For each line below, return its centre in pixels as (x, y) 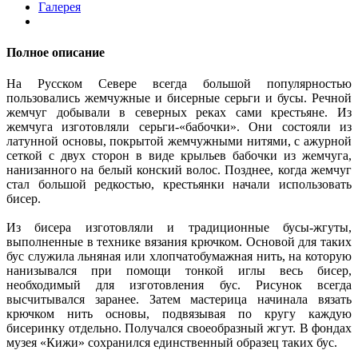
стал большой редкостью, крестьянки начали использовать (179, 185)
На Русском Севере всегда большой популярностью (179, 84)
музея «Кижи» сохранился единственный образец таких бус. (172, 343)
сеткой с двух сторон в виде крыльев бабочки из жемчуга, (179, 156)
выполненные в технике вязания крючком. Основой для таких (179, 242)
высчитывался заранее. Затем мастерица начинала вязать (179, 300)
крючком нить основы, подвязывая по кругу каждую (179, 314)
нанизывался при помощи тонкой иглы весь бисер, (179, 271)
